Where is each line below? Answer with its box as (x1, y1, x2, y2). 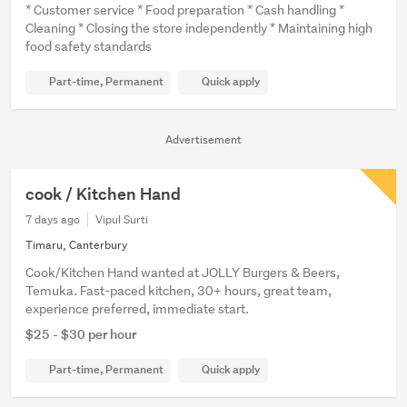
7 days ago (25, 212, 80, 228)
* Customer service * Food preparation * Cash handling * (25, 2, 344, 19)
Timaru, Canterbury (25, 237, 127, 253)
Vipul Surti (95, 212, 148, 228)
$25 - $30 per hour (25, 325, 136, 343)
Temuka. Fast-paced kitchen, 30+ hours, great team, (25, 283, 332, 300)
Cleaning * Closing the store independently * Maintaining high (25, 20, 372, 37)
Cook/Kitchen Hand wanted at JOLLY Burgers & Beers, (25, 264, 340, 282)
